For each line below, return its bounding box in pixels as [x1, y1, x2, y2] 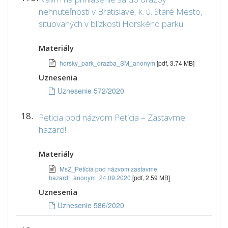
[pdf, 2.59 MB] [132, 173, 170, 182]
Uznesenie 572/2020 [58, 85, 124, 96]
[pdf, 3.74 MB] [157, 59, 194, 67]
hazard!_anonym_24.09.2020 [49, 173, 132, 182]
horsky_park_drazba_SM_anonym [60, 59, 157, 67]
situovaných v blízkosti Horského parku [39, 18, 183, 30]
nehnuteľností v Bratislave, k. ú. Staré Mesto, [39, 6, 203, 17]
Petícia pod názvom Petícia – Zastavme [39, 111, 185, 123]
